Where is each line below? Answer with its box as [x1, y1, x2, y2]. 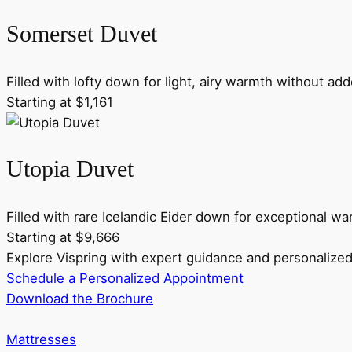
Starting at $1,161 [6, 93, 113, 110]
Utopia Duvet [6, 156, 134, 182]
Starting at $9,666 [6, 229, 119, 245]
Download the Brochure [6, 290, 153, 306]
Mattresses [6, 331, 76, 347]
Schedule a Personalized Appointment [6, 269, 244, 286]
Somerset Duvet [6, 20, 157, 46]
